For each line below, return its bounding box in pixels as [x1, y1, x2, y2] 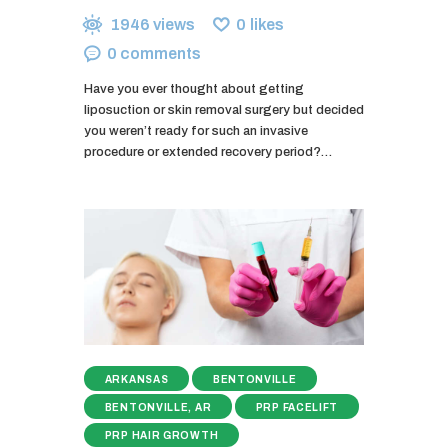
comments [120, 44, 202, 62]
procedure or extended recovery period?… [84, 144, 332, 159]
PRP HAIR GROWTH [104, 429, 219, 441]
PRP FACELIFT [255, 401, 339, 413]
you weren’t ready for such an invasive [84, 123, 308, 138]
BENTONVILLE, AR [104, 401, 212, 413]
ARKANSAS [104, 373, 169, 385]
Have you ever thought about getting [84, 81, 304, 96]
